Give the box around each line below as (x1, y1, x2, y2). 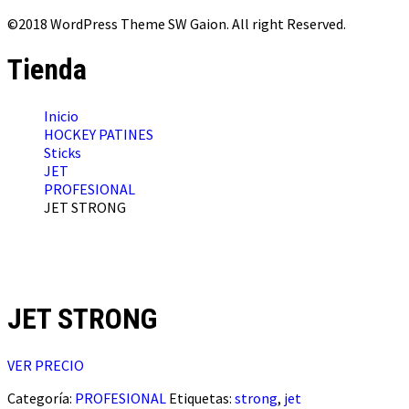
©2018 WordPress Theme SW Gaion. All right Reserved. (7, 14, 346, 33)
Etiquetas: (169, 388, 235, 407)
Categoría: (7, 388, 75, 407)
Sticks (44, 142, 81, 162)
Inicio (44, 106, 79, 125)
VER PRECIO (7, 355, 84, 374)
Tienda (7, 52, 87, 88)
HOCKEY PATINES (44, 124, 153, 143)
